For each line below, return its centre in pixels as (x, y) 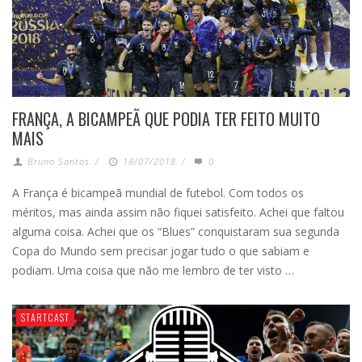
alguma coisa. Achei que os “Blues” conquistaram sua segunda (176, 231)
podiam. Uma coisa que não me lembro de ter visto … (153, 270)
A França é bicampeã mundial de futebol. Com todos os (158, 192)
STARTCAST (45, 317)
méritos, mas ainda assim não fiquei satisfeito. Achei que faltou (178, 212)
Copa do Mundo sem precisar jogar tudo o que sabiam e (161, 250)
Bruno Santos (59, 161)
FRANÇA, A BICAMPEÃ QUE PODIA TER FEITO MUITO (166, 118)
